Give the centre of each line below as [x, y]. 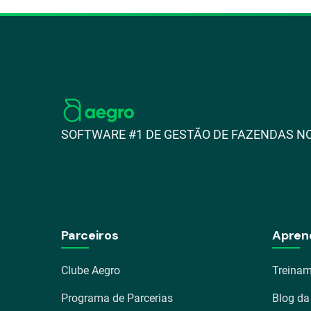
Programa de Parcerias [117, 298]
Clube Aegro [91, 270]
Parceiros [90, 235]
